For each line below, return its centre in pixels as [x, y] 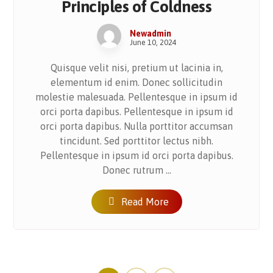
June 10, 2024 [153, 42]
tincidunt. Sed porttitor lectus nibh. [136, 140]
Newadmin [150, 33]
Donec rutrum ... [136, 170]
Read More [145, 201]
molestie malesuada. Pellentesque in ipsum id [136, 97]
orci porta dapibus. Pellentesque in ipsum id [136, 111]
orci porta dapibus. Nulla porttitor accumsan [136, 126]
